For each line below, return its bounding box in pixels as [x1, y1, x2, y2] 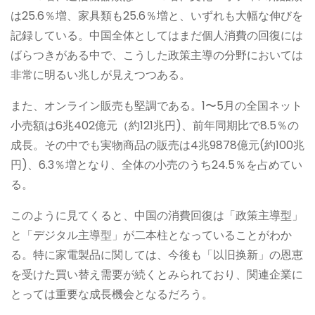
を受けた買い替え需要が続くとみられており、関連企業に [11, 266, 303, 283]
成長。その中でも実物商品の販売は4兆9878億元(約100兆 [11, 137, 304, 154]
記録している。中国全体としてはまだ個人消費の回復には [11, 27, 303, 44]
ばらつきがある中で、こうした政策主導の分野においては [11, 47, 303, 64]
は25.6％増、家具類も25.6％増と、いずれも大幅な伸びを [11, 8, 303, 25]
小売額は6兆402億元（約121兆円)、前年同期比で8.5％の [11, 117, 299, 134]
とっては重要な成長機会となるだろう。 [11, 286, 213, 303]
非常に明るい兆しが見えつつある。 [11, 67, 191, 84]
